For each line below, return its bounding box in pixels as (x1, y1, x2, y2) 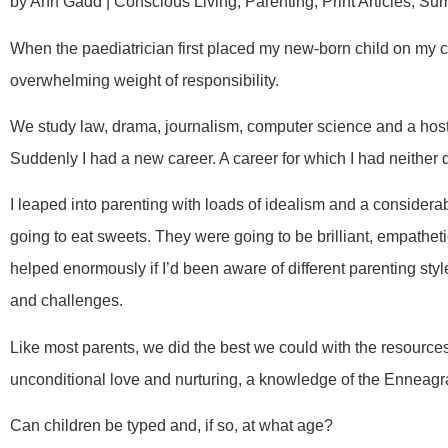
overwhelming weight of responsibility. (10, 71, 279, 89)
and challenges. (10, 292, 123, 310)
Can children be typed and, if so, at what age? (10, 417, 333, 435)
